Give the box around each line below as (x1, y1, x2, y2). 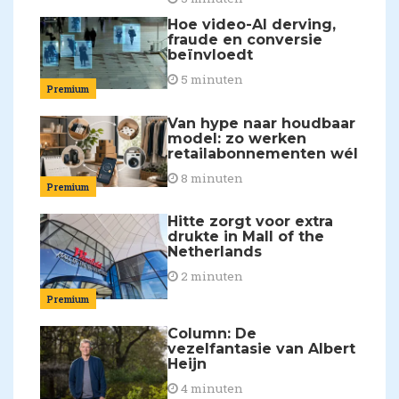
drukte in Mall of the (167, 228, 325, 246)
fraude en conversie (167, 30, 323, 48)
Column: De (167, 324, 257, 342)
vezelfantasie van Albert (167, 339, 356, 357)
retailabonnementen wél (167, 144, 359, 162)
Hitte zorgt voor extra (167, 213, 334, 231)
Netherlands (167, 243, 263, 261)
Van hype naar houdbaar (167, 114, 356, 132)
